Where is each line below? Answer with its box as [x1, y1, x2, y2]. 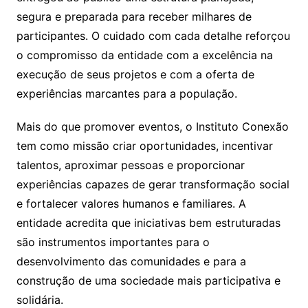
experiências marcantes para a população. [16, 86, 237, 100]
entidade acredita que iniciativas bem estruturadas [16, 215, 280, 230]
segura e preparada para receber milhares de [16, 9, 252, 23]
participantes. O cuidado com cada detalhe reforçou [16, 28, 290, 43]
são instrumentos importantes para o [16, 234, 210, 249]
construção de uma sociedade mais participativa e [16, 273, 280, 287]
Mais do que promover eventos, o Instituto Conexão [16, 119, 289, 133]
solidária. [16, 292, 63, 307]
